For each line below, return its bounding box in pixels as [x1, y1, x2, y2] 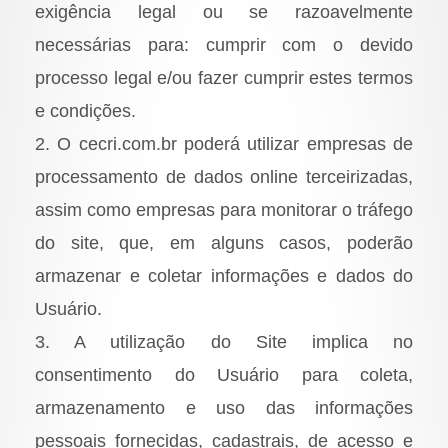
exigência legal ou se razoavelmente [35, 2, 413, 23]
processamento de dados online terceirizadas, [35, 167, 413, 188]
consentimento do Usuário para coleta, [35, 365, 413, 386]
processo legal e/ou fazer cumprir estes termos [35, 68, 413, 89]
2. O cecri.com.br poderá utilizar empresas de [35, 134, 413, 155]
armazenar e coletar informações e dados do [35, 266, 413, 287]
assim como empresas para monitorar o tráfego [35, 200, 413, 221]
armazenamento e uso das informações [35, 398, 413, 419]
